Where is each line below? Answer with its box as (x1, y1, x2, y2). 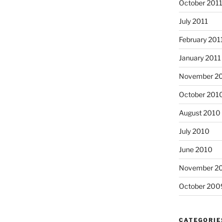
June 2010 (179, 145, 213, 154)
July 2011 (179, 16, 209, 25)
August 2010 (179, 108, 221, 117)
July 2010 (179, 126, 210, 135)
